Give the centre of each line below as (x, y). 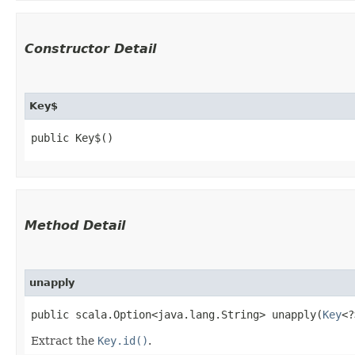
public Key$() (72, 137)
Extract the (64, 340)
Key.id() (123, 340)
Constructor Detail (90, 48)
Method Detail (75, 225)
